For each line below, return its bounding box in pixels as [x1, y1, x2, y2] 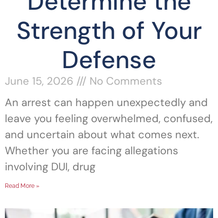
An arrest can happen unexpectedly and [5, 95, 208, 110]
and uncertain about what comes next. [5, 127, 199, 142]
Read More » [5, 182, 39, 190]
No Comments [87, 74, 162, 89]
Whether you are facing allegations [5, 144, 178, 158]
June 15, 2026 [5, 74, 76, 89]
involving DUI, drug [5, 160, 95, 174]
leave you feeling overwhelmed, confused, [5, 111, 213, 126]
